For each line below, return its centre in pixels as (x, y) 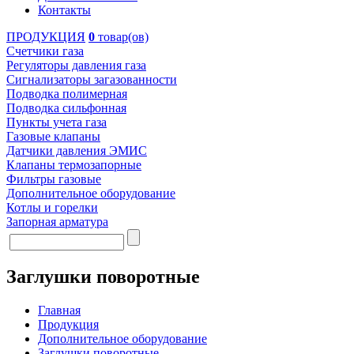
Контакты (64, 10)
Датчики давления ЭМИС (77, 151)
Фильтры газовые (54, 179)
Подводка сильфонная (66, 108)
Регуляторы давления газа (76, 65)
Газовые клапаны (53, 136)
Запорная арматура (57, 222)
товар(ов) (122, 37)
